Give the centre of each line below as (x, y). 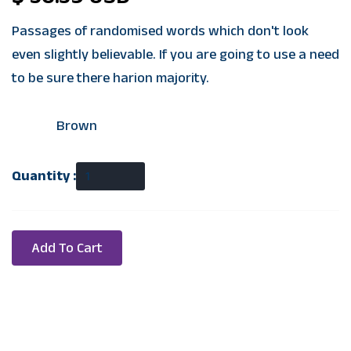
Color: (34, 126)
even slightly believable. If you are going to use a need (175, 54)
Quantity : (44, 176)
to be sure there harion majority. (110, 78)
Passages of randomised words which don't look (160, 31)
